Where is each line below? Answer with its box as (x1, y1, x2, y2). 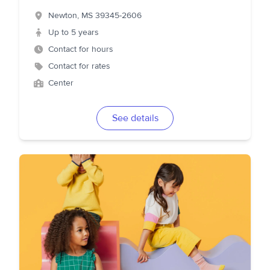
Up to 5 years (48, 27, 99, 38)
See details (111, 112, 159, 124)
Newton (48, 10, 77, 21)
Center (48, 78, 74, 89)
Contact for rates (48, 61, 110, 72)
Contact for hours (48, 44, 113, 55)
